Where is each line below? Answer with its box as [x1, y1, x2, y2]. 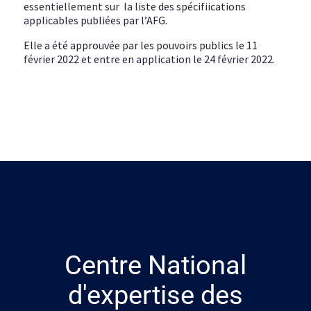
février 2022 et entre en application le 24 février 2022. [24, 51, 276, 66]
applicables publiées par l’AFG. [24, 12, 168, 27]
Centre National [64, 249, 246, 280]
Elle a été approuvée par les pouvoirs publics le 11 [24, 37, 258, 52]
